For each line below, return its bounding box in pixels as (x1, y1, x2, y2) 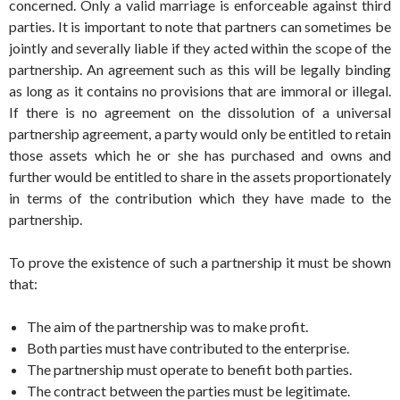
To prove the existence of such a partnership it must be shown (9, 254, 391, 271)
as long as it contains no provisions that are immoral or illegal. (9, 82, 391, 100)
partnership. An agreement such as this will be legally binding (9, 61, 391, 79)
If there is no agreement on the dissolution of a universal (9, 104, 391, 121)
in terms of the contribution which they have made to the (9, 189, 391, 207)
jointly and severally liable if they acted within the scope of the (9, 39, 391, 57)
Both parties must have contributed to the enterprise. (27, 339, 349, 357)
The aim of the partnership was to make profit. (27, 318, 308, 336)
